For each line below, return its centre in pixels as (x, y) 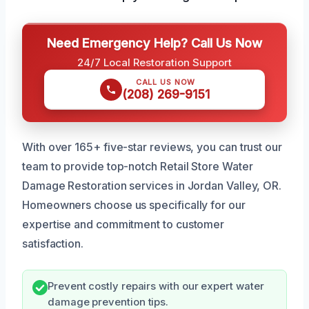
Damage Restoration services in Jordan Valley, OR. (152, 185)
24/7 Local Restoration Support (154, 62)
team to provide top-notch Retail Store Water (138, 166)
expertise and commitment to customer (123, 224)
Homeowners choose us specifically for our (134, 205)
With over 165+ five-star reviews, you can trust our (152, 147)
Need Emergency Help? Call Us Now (154, 42)
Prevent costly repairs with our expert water (156, 286)
